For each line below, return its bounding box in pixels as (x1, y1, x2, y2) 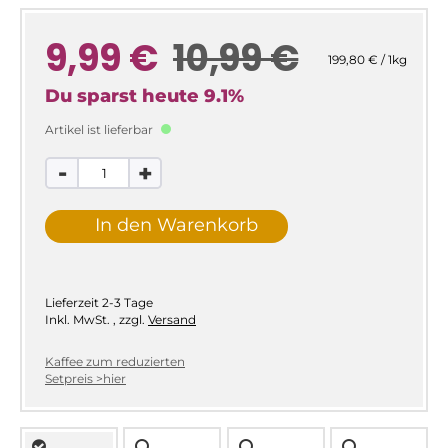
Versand (148, 312, 196, 328)
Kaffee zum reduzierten (45, 354, 185, 370)
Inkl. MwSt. (45, 312, 113, 328)
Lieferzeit (45, 295, 99, 311)
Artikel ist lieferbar (44, 122, 156, 138)
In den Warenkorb (95, 213, 258, 236)
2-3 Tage (102, 295, 153, 311)
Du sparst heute (44, 85, 204, 108)
